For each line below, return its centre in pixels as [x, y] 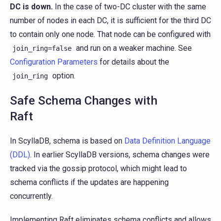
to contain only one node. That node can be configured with [110, 35]
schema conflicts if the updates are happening [89, 183]
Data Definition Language [167, 141]
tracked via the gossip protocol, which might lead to [98, 169]
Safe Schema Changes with [84, 101]
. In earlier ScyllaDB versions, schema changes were [120, 155]
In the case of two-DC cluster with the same [129, 7]
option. [63, 76]
